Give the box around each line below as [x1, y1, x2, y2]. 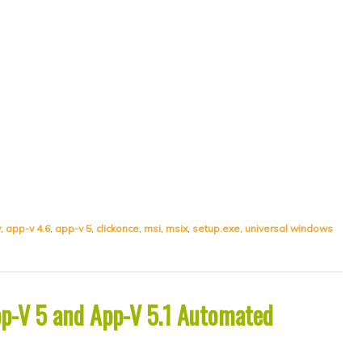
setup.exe [192, 221, 240, 234]
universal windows [245, 221, 333, 234]
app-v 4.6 [6, 221, 50, 234]
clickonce [96, 221, 139, 234]
